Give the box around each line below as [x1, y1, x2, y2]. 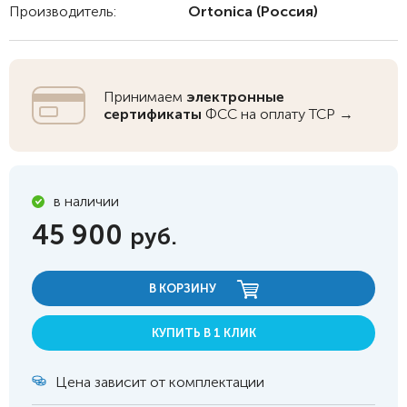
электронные [186, 88, 284, 105]
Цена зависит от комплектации [55, 373, 264, 391]
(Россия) [253, 3, 318, 20]
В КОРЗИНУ [148, 282, 219, 295]
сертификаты [104, 105, 202, 123]
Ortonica [188, 3, 253, 20]
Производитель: [9, 3, 116, 20]
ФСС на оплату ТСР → [202, 105, 353, 123]
